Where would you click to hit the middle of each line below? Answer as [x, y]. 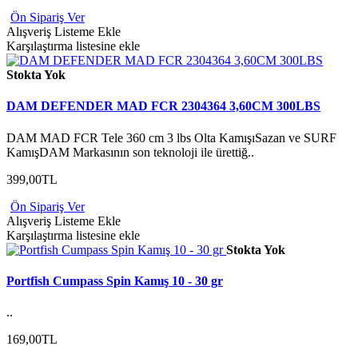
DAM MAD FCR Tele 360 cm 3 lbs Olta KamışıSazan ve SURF [171, 137]
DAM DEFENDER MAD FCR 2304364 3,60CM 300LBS [163, 106]
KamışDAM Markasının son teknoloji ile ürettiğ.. [130, 152]
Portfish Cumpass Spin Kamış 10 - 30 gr [115, 280]
